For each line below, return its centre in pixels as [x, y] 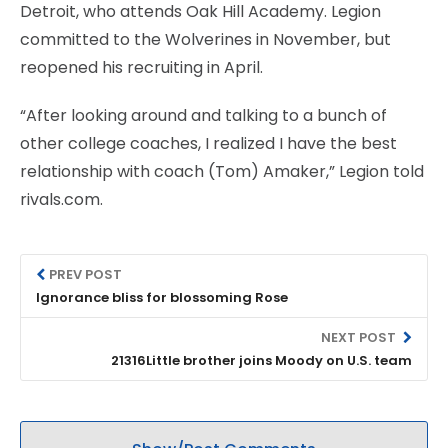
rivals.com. [61, 199]
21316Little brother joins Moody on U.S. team [261, 360]
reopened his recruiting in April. [141, 67]
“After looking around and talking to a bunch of [203, 115]
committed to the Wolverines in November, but [205, 39]
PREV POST [86, 274]
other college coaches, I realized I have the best [208, 143]
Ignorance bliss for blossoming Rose [162, 297]
